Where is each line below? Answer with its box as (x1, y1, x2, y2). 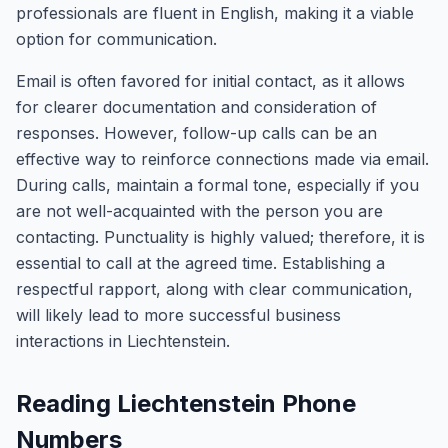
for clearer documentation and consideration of (16, 97, 377, 117)
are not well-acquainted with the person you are (16, 201, 383, 221)
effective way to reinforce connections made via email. (16, 149, 429, 169)
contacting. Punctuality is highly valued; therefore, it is (16, 227, 425, 247)
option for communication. (16, 29, 217, 49)
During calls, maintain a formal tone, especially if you (16, 175, 419, 195)
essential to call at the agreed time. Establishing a (16, 253, 385, 273)
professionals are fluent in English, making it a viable (16, 3, 414, 23)
